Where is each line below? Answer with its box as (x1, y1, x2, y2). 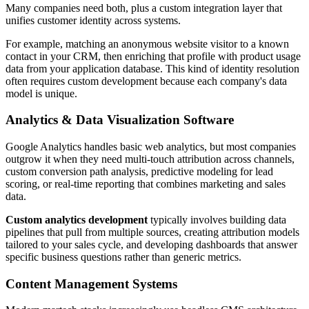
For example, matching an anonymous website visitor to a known (6, 37, 289, 50)
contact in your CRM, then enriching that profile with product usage (6, 50, 301, 62)
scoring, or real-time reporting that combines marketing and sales (6, 177, 286, 190)
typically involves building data (150, 213, 286, 226)
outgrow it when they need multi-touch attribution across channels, (6, 152, 295, 165)
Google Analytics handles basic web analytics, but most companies (6, 140, 296, 152)
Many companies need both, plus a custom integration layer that (6, 1, 282, 14)
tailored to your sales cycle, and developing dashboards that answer (6, 238, 297, 250)
